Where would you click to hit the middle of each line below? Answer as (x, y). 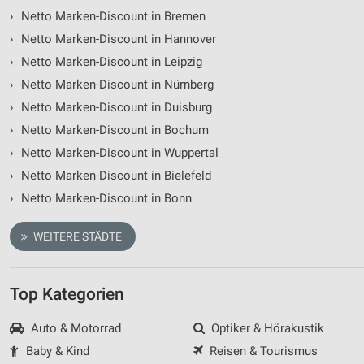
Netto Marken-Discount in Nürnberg (115, 85)
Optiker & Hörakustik (266, 329)
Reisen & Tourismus (262, 351)
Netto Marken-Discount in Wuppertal (118, 153)
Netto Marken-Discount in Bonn (104, 199)
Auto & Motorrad (74, 329)
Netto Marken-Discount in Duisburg (115, 108)
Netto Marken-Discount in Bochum (113, 130)
